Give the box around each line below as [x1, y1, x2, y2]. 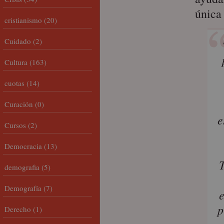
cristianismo [4, 15, 42, 25]
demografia [4, 162, 39, 172]
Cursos [4, 120, 26, 130]
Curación [4, 99, 33, 109]
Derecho [4, 204, 31, 214]
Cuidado [4, 36, 31, 46]
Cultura [4, 57, 27, 67]
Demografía [4, 183, 41, 193]
